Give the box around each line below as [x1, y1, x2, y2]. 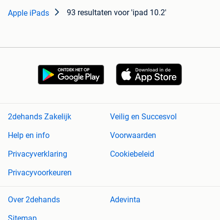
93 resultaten [67, 8, 112, 18]
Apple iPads [8, 8, 49, 18]
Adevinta [110, 195, 140, 205]
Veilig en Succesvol [110, 112, 177, 122]
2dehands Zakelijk [8, 112, 71, 122]
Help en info [8, 131, 50, 140]
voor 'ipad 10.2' [114, 8, 166, 18]
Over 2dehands [8, 195, 60, 205]
